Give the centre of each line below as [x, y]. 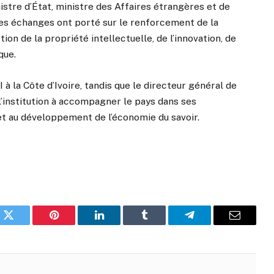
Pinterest [72, 224]
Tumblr [160, 224]
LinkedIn [118, 224]
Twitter [24, 224]
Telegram [209, 224]
